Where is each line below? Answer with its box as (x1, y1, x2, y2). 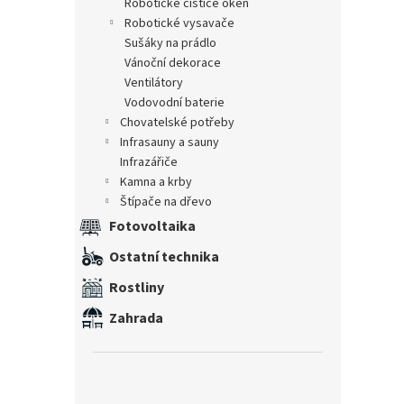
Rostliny (109, 277, 164, 298)
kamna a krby (127, 172, 192, 191)
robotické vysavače (132, 14, 234, 32)
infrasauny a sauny (123, 133, 219, 151)
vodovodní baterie (131, 93, 225, 112)
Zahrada (109, 308, 163, 328)
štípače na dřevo (127, 192, 212, 211)
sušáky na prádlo (132, 33, 216, 52)
